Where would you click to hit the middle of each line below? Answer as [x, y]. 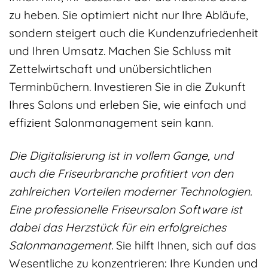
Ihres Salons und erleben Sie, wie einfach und [128, 104]
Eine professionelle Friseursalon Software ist [126, 209]
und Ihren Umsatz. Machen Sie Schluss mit [120, 51]
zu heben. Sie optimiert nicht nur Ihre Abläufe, [129, 15]
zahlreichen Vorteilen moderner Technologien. [130, 191]
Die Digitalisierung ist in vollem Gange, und [121, 155]
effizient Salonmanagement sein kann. [111, 122]
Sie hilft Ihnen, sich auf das [185, 245]
